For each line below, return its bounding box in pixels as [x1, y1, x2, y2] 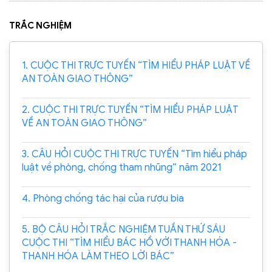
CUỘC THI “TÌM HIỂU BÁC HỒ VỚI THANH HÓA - [22, 237, 237, 249]
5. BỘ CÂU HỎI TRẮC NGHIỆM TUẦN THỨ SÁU [22, 223, 225, 236]
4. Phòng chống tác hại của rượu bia [22, 192, 184, 205]
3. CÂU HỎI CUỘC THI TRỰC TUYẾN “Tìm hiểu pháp [22, 148, 247, 160]
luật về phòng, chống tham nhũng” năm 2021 [22, 161, 221, 174]
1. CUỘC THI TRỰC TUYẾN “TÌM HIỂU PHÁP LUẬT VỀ [22, 59, 250, 72]
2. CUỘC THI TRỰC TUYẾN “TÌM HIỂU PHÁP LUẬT [22, 104, 239, 116]
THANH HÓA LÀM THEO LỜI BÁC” [22, 250, 174, 262]
